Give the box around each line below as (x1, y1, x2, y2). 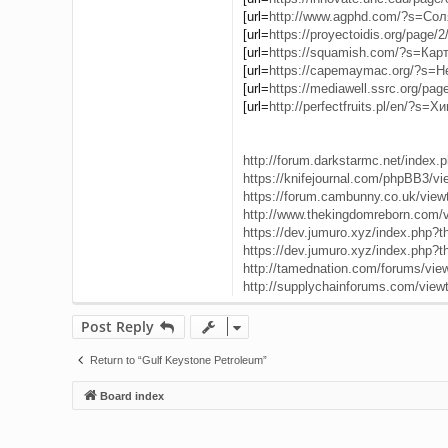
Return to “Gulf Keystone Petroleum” (90, 353, 267, 366)
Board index (100, 389, 164, 402)
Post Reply (81, 316, 154, 336)
